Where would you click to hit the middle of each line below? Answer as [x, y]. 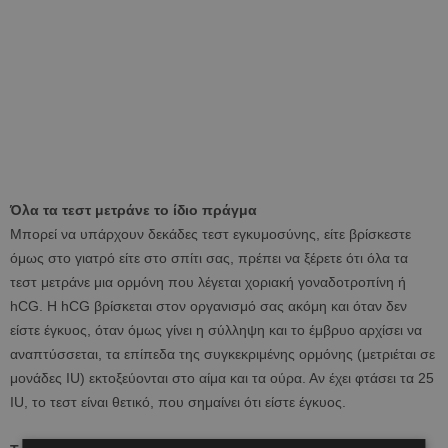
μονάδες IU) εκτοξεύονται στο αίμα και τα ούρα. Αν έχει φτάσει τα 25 [222, 378]
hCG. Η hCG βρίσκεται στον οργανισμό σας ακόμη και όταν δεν [208, 306]
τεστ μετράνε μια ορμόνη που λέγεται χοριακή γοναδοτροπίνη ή [208, 282]
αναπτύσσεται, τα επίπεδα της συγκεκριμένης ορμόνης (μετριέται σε [222, 354]
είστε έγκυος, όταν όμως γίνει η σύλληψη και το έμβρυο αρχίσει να [216, 330]
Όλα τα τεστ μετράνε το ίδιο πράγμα [133, 210]
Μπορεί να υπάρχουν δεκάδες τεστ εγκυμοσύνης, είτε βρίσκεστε [210, 234]
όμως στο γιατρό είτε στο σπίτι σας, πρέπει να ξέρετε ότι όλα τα [209, 258]
